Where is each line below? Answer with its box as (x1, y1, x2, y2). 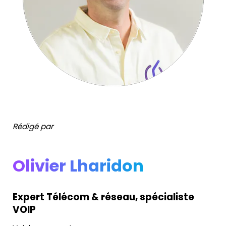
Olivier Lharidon (13, 155, 147, 176)
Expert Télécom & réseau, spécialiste (13, 191, 194, 203)
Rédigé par (13, 121, 53, 131)
